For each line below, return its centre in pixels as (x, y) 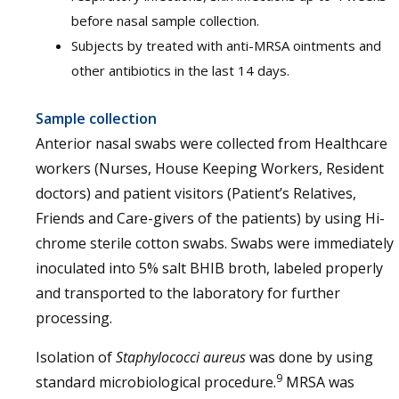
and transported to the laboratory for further (188, 293)
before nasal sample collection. (165, 20)
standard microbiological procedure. (156, 382)
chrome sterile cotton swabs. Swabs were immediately (215, 243)
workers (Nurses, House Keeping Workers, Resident (210, 168)
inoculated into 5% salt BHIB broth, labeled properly (209, 268)
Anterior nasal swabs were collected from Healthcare (212, 143)
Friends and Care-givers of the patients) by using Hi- (210, 218)
